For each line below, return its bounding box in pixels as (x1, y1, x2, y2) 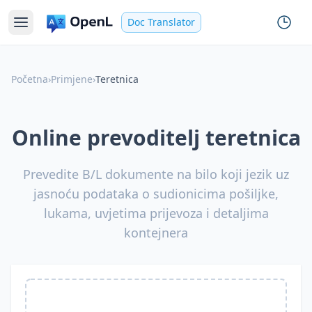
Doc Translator (127, 15, 195, 29)
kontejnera (124, 224, 188, 241)
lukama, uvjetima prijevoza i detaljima (43, 205, 269, 221)
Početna (11, 72, 48, 86)
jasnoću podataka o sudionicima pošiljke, (33, 185, 279, 202)
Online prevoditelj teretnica (11, 123, 301, 152)
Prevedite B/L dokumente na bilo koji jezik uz (23, 166, 289, 182)
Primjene (51, 72, 93, 86)
